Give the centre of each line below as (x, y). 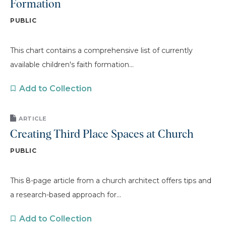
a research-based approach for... (66, 195)
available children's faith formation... (72, 64)
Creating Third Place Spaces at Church (102, 135)
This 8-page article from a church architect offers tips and (111, 181)
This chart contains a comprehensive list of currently (101, 50)
